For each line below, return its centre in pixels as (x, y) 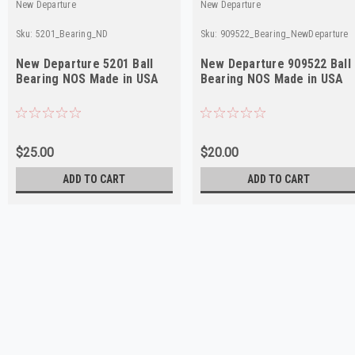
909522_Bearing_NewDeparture (284, 34)
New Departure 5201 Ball (84, 63)
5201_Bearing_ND (72, 34)
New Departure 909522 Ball (275, 63)
